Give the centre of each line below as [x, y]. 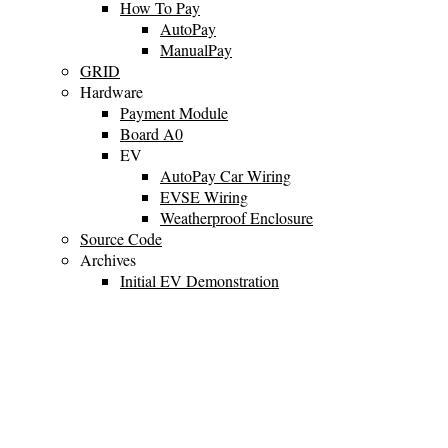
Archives [108, 259]
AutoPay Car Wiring [225, 175]
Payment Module [174, 112]
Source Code [121, 238]
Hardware [111, 91]
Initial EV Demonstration [199, 280]
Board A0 [151, 133]
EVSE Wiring [204, 196]
